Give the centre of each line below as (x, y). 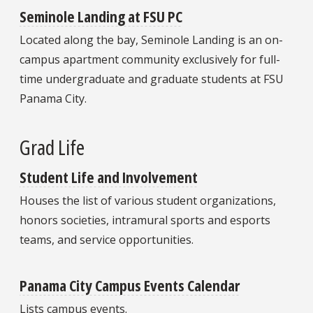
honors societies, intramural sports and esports (145, 220)
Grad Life (52, 147)
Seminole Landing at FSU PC (101, 16)
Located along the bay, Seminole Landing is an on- (151, 40)
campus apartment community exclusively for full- (150, 60)
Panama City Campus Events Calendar (130, 285)
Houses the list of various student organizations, (148, 200)
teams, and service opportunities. (107, 239)
